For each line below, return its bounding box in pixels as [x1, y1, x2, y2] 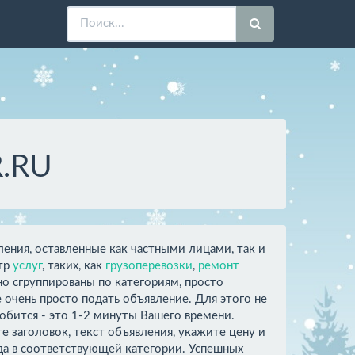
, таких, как [42, 259, 105, 272]
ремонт [198, 259, 239, 272]
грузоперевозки [105, 259, 193, 272]
